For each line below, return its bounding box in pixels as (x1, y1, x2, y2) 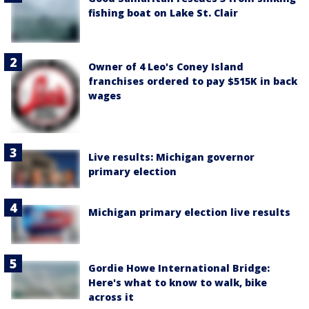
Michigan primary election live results (88, 206, 290, 219)
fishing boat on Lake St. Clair (88, 6, 238, 20)
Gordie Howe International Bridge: (88, 261, 270, 275)
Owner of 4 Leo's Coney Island (88, 60, 243, 74)
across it (88, 290, 134, 303)
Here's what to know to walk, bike (88, 275, 267, 289)
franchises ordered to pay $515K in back (88, 74, 297, 88)
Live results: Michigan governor (88, 150, 255, 164)
